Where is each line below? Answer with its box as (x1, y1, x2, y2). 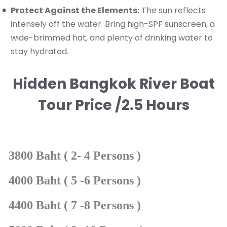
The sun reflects (139, 5, 206, 17)
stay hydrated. (11, 46, 68, 58)
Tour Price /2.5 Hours (37, 95, 190, 116)
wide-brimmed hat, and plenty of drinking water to (11, 32, 213, 44)
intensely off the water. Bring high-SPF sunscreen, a (11, 18, 215, 30)
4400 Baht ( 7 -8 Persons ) (9, 199, 141, 212)
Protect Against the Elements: (11, 5, 139, 17)
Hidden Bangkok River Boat (12, 74, 215, 94)
